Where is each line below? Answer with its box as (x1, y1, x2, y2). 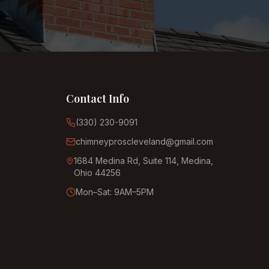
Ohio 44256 (74, 168, 121, 178)
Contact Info (66, 91, 129, 106)
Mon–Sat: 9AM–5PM (76, 187, 154, 197)
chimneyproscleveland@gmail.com (76, 136, 213, 147)
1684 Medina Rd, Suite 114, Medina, (74, 156, 214, 166)
